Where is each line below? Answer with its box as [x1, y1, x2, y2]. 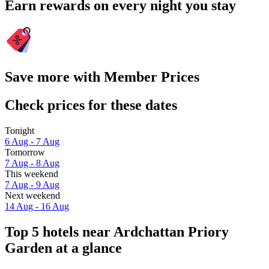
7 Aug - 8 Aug [5, 158, 59, 169]
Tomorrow [5, 147, 45, 158]
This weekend [5, 169, 58, 180]
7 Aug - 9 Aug [5, 180, 59, 190]
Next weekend [5, 190, 60, 201]
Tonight [5, 125, 34, 136]
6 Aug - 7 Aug [5, 136, 59, 147]
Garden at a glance [5, 240, 122, 256]
